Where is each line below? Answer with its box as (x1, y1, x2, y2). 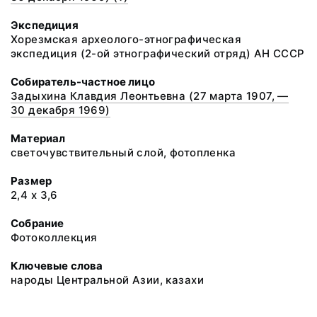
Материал (11, 132, 66, 145)
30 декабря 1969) (11, 103, 110, 117)
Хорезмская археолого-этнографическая (11, 33, 242, 46)
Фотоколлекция (11, 231, 98, 244)
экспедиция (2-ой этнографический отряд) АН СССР (11, 47, 305, 60)
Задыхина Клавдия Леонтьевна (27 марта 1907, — (11, 89, 289, 103)
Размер (11, 174, 52, 188)
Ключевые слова (11, 259, 103, 272)
